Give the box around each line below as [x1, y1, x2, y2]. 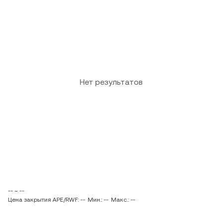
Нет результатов [79, 77, 143, 87]
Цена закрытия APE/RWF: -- [8, 196, 85, 203]
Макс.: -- [111, 196, 135, 203]
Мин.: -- [88, 196, 109, 203]
